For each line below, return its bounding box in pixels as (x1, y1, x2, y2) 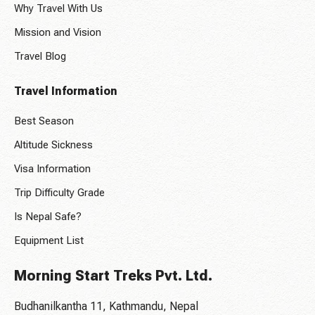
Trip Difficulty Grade (14, 186, 105, 200)
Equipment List (14, 234, 84, 247)
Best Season (14, 115, 74, 128)
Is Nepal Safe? (14, 210, 82, 224)
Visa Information (14, 162, 91, 176)
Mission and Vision (14, 26, 101, 39)
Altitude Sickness (14, 139, 93, 152)
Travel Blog (14, 50, 66, 63)
